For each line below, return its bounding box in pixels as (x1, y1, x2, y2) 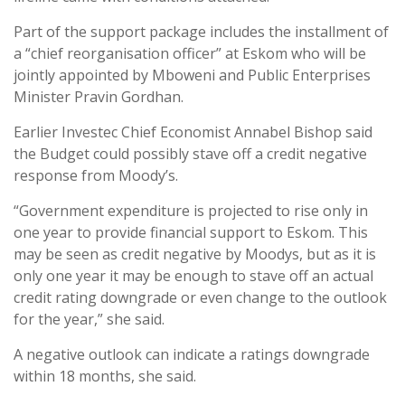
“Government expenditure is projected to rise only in (14, 201, 368, 221)
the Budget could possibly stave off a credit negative (14, 144, 367, 164)
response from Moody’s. (14, 165, 178, 185)
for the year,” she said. (14, 309, 165, 329)
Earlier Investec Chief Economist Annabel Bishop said (14, 122, 372, 142)
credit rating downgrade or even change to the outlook (14, 287, 387, 307)
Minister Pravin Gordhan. (14, 87, 184, 107)
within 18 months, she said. (14, 366, 196, 386)
